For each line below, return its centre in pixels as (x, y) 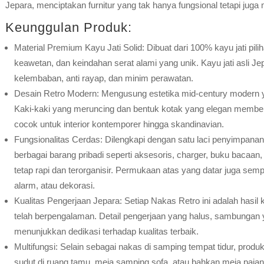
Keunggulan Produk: (68, 27)
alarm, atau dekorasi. (54, 185)
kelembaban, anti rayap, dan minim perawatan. (103, 78)
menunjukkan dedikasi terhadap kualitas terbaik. (106, 231)
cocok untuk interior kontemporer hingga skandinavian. (119, 124)
